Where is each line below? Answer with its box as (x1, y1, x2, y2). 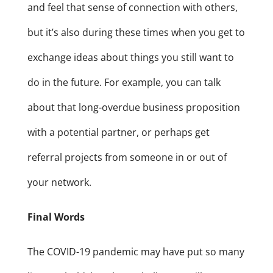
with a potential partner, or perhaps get (27, 126, 210, 140)
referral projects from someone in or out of (27, 151, 227, 165)
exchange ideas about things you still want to (27, 51, 234, 65)
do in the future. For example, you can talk (27, 76, 221, 90)
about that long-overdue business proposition (27, 101, 240, 115)
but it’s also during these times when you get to (27, 26, 245, 40)
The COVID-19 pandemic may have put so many (27, 245, 244, 259)
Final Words (27, 210, 85, 224)
